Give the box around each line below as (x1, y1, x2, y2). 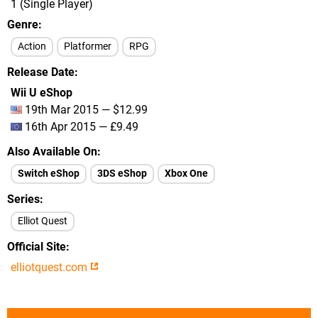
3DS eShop (97, 168, 147, 180)
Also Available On (7, 145, 97, 158)
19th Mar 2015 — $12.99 (22, 103, 148, 116)
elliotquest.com (11, 261, 90, 274)
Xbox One (165, 168, 208, 180)
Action (18, 40, 46, 53)
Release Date (7, 65, 75, 79)
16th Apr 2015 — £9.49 (22, 120, 138, 133)
